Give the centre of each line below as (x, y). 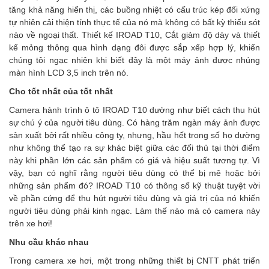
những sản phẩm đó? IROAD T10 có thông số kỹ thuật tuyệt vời (134, 186)
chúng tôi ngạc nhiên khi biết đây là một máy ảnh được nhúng (134, 60)
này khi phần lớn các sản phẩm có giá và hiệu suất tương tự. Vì (134, 160)
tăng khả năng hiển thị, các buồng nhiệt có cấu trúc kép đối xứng (134, 10)
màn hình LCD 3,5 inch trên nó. (69, 73)
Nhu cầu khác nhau (49, 242)
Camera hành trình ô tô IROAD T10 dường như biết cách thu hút (134, 110)
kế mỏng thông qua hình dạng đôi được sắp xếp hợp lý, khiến (134, 47)
